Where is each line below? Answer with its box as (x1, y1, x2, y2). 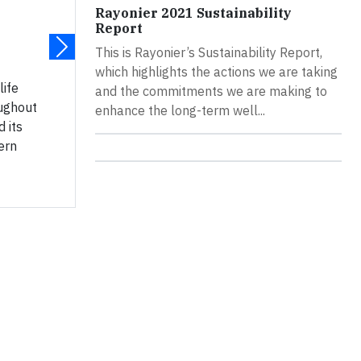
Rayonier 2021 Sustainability (95, 5, 292, 22)
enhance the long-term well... (95, 102, 265, 119)
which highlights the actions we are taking (95, 64, 338, 81)
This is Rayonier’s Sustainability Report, (95, 44, 322, 61)
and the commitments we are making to (95, 83, 327, 100)
